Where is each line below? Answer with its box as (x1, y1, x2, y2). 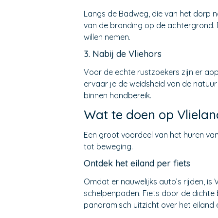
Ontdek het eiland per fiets (84, 158, 190, 169)
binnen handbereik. (84, 91, 151, 101)
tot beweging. (84, 141, 133, 151)
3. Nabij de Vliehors (84, 48, 162, 60)
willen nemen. (84, 32, 130, 42)
